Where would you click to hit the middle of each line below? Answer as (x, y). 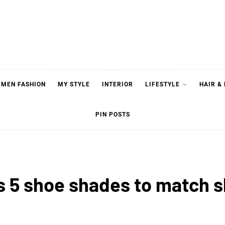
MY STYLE (74, 85)
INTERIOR (118, 85)
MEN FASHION (23, 85)
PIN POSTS (113, 114)
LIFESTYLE (162, 85)
